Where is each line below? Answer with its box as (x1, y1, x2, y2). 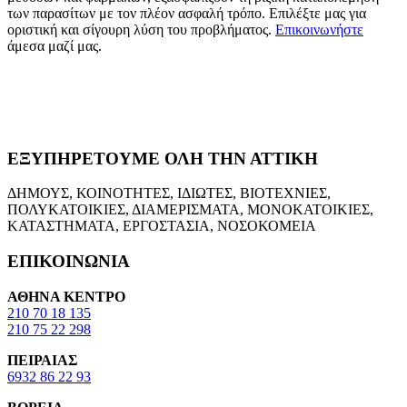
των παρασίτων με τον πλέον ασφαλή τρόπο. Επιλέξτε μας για (7, 5, 366, 21)
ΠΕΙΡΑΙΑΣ (7, 352, 77, 368)
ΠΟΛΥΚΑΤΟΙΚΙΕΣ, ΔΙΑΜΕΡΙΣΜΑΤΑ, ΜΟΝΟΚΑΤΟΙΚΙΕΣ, (7, 202, 373, 218)
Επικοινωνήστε (275, 21, 363, 37)
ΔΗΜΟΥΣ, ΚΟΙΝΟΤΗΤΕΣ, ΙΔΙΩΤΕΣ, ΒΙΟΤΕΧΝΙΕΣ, (7, 185, 331, 202)
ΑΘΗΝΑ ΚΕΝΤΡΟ (7, 288, 125, 304)
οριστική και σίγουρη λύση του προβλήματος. (7, 21, 275, 37)
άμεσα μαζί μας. (7, 37, 102, 54)
